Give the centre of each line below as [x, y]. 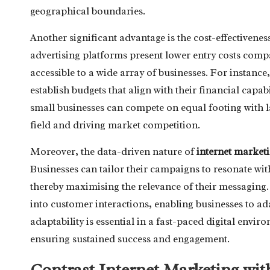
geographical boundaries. [88, 11]
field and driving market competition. [115, 125]
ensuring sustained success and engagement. [130, 239]
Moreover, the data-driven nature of [113, 151]
